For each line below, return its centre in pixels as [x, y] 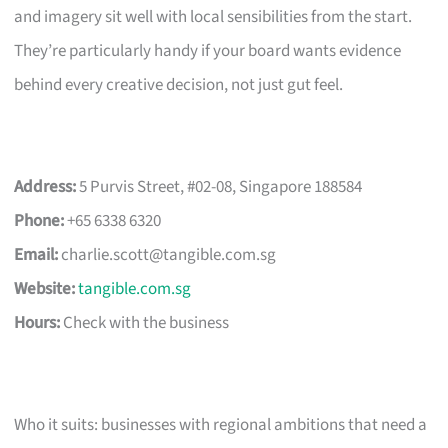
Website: [45, 288]
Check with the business [145, 322]
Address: [45, 186]
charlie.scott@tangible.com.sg [169, 254]
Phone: [39, 220]
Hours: [37, 322]
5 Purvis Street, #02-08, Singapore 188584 [219, 186]
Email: [36, 254]
